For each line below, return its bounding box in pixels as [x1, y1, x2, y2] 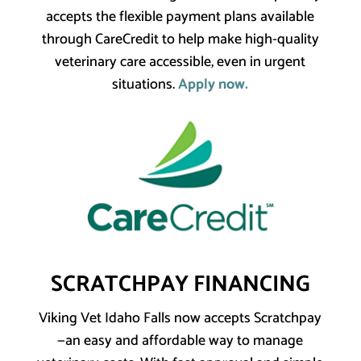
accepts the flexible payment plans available [46, 5, 315, 30]
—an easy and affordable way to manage [57, 329, 304, 354]
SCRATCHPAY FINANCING [50, 266, 310, 304]
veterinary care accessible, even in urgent [55, 50, 306, 75]
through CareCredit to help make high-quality [41, 27, 319, 52]
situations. [112, 73, 179, 98]
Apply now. [178, 73, 249, 98]
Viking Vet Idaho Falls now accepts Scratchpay [39, 306, 322, 331]
